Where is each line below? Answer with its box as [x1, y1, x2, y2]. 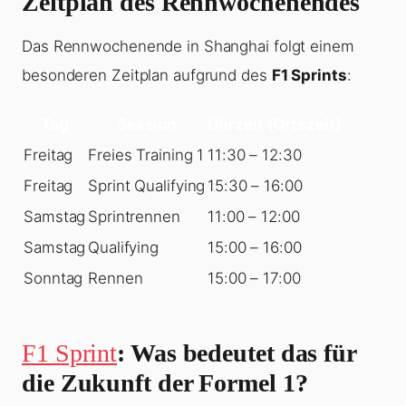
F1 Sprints [271, 66, 347, 85]
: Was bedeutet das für [117, 339, 356, 368]
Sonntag [24, 269, 83, 288]
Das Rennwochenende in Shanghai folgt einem [22, 37, 354, 56]
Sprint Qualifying [88, 177, 206, 196]
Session [116, 115, 178, 134]
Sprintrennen [88, 208, 180, 227]
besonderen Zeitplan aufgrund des [22, 66, 272, 85]
